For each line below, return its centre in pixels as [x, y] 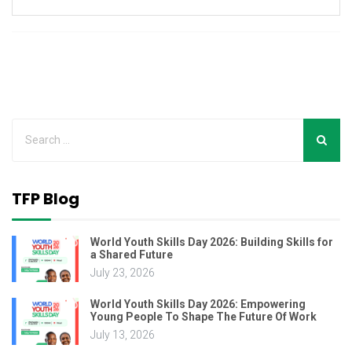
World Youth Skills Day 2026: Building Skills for [212, 242]
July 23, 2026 [123, 272]
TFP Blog [46, 198]
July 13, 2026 [123, 335]
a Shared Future [132, 254]
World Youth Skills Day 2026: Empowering [198, 304]
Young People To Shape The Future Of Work [203, 317]
